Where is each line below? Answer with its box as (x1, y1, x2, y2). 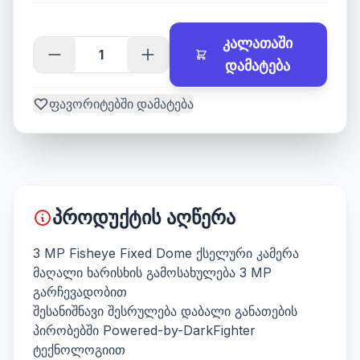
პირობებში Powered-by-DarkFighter (33, 322, 256, 338)
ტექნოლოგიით (33, 342, 125, 358)
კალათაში (223, 35, 293, 51)
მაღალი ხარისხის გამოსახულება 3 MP (33, 264, 272, 280)
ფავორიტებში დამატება (49, 96, 194, 112)
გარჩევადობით (33, 284, 127, 300)
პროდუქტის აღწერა (52, 206, 235, 229)
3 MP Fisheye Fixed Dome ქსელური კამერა (33, 245, 299, 261)
